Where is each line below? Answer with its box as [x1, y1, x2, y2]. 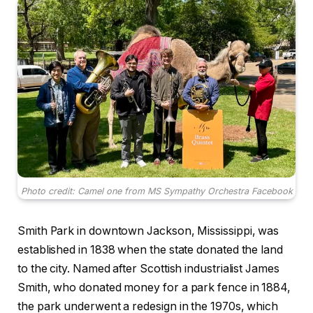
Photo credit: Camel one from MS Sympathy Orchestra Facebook [20, 186, 293, 197]
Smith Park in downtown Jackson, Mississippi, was [17, 224, 279, 238]
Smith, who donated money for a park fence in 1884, [17, 281, 291, 295]
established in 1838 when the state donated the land [17, 243, 283, 257]
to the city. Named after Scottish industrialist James [17, 262, 279, 276]
